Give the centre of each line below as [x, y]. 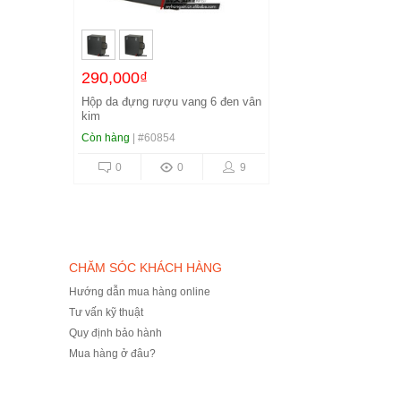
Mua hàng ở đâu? [112, 354]
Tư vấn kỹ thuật [106, 312]
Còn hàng [106, 138]
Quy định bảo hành [115, 333]
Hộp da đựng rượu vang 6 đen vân [171, 102]
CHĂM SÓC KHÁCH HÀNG [145, 268]
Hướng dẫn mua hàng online [140, 292]
